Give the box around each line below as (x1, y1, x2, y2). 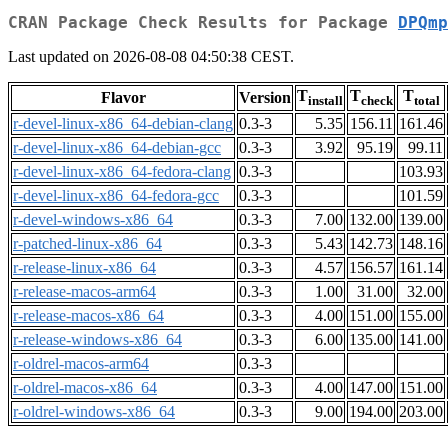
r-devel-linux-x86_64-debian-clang (13, 115, 233, 133)
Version (239, 89, 291, 107)
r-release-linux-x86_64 (13, 259, 156, 277)
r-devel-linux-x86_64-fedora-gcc (13, 187, 219, 205)
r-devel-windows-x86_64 (13, 211, 173, 229)
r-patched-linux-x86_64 (13, 235, 162, 253)
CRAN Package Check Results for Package (8, 13, 398, 33)
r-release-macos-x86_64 (13, 307, 164, 325)
